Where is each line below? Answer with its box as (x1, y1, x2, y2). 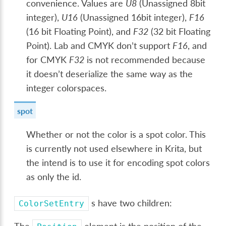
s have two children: (89, 198, 173, 209)
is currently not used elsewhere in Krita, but (26, 143, 202, 154)
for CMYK (26, 54, 70, 66)
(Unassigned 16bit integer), (78, 12, 190, 23)
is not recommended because (84, 54, 206, 66)
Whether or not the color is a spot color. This (26, 129, 206, 140)
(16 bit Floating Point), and (26, 26, 134, 37)
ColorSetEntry (19, 199, 85, 209)
